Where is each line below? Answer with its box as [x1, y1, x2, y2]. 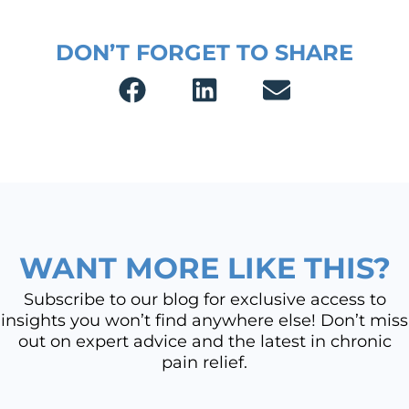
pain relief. [162, 352, 247, 373]
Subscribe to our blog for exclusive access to [23, 289, 386, 310]
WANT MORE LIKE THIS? [18, 250, 391, 287]
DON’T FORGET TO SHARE [56, 38, 353, 66]
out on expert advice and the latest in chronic [17, 331, 392, 352]
